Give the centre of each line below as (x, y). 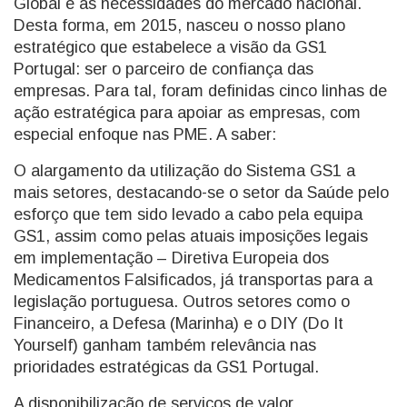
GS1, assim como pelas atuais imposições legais (191, 236)
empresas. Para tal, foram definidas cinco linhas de (200, 91)
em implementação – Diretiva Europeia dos (171, 258)
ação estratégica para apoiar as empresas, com (187, 113)
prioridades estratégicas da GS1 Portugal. (166, 367)
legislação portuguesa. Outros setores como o (182, 302)
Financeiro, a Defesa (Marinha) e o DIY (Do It (179, 323)
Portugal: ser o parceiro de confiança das (164, 69)
